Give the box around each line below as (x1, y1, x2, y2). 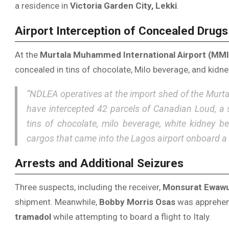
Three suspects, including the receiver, (15, 182, 163, 193)
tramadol (15, 212, 51, 222)
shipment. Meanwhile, (15, 197, 99, 208)
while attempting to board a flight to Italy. (51, 212, 211, 222)
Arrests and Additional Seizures (15, 156, 184, 171)
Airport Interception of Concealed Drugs (15, 24, 228, 38)
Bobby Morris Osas (99, 197, 175, 208)
